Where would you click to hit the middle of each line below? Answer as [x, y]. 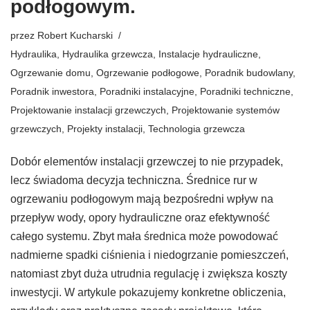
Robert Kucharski [75, 35]
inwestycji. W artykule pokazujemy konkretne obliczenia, [148, 292]
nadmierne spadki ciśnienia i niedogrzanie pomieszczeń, [149, 255]
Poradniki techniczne [245, 91]
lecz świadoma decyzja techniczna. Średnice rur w [134, 180]
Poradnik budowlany [249, 72]
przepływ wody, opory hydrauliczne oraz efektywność [140, 217]
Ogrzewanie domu [51, 72]
